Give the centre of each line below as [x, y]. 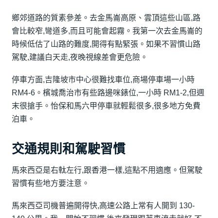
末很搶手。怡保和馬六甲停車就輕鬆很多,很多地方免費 [106, 106]
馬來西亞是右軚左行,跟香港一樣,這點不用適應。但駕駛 [107, 170]
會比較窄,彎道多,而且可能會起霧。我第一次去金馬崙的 [107, 31]
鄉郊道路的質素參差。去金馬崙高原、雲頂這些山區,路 [106, 18]
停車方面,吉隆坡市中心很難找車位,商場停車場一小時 [103, 79]
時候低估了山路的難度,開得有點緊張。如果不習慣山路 [106, 44]
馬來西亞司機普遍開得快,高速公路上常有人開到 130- [103, 205]
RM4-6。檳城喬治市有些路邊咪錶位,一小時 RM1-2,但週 [108, 92]
